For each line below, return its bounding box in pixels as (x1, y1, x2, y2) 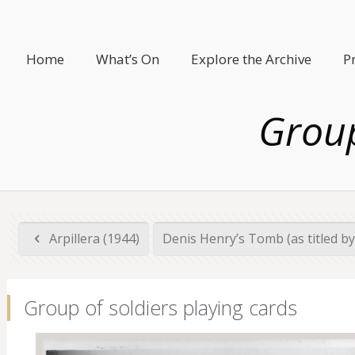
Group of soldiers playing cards (23, 294, 297, 321)
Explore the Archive (191, 50, 312, 68)
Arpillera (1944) (45, 230, 139, 247)
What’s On (96, 50, 160, 68)
